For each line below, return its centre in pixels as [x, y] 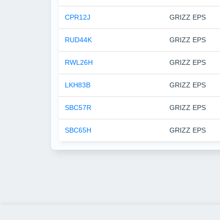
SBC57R [78, 108]
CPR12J [78, 17]
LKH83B [78, 85]
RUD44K [78, 40]
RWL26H [79, 63]
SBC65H [78, 130]
